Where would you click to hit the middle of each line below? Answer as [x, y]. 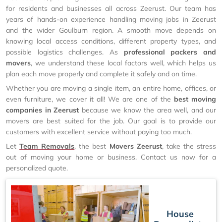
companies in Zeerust [42, 110]
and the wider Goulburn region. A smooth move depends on [111, 30]
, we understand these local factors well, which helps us [123, 63]
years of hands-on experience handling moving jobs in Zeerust [111, 19]
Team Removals [47, 146]
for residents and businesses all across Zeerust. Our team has [111, 8]
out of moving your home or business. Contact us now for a [111, 157]
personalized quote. [37, 168]
